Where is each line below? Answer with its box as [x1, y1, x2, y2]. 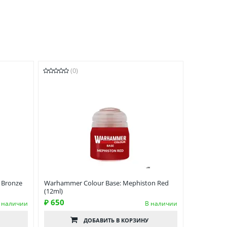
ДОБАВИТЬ [84, 216, 117, 224]
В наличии [145, 199, 177, 208]
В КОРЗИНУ [116, 216, 149, 224]
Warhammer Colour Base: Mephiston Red [44, 178, 169, 188]
